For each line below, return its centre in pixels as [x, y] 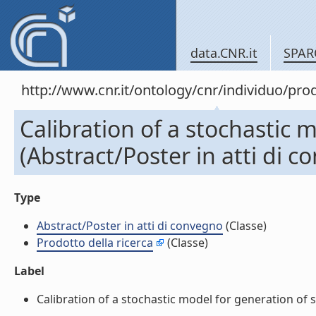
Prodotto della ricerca [95, 243]
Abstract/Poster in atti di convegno [130, 226]
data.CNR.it [224, 53]
